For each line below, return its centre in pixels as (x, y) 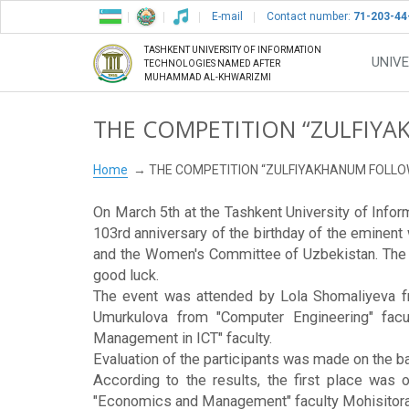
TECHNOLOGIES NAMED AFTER (212, 64)
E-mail (227, 16)
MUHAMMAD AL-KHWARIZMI (208, 78)
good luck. (126, 276)
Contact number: (310, 16)
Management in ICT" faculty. (183, 339)
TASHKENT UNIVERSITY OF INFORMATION (233, 50)
